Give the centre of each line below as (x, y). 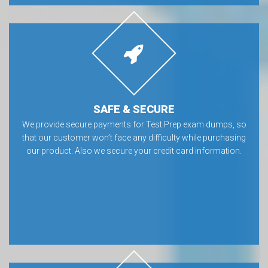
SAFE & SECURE (134, 109)
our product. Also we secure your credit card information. (134, 150)
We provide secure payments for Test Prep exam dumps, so (134, 124)
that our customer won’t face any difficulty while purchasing (134, 137)
